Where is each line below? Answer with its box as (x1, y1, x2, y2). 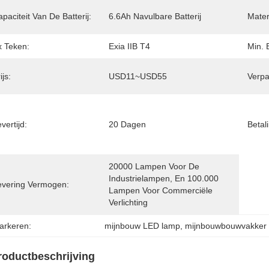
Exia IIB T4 (109, 41, 150, 51)
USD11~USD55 (109, 71, 167, 81)
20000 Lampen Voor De (109, 162, 199, 171)
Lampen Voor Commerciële (109, 186, 213, 195)
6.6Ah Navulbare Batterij (109, 11, 201, 21)
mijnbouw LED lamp (104, 221, 181, 231)
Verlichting (109, 198, 148, 207)
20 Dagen (109, 119, 146, 129)
